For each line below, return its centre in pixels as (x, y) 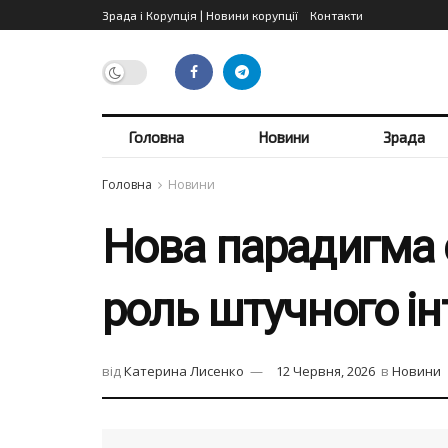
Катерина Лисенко (184, 371)
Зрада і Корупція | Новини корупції (200, 15)
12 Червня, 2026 (325, 371)
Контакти (336, 15)
